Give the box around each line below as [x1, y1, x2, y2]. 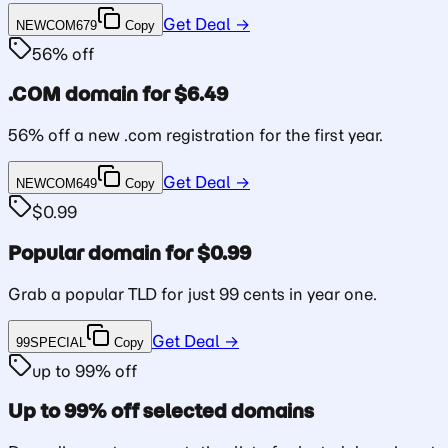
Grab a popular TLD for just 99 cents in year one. [8, 283, 377, 304]
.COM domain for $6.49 [8, 82, 228, 107]
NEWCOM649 [16, 176, 97, 192]
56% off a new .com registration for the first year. [8, 125, 383, 146]
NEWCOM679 [16, 17, 97, 33]
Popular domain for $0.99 [8, 240, 251, 265]
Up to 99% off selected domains [8, 399, 314, 424]
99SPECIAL [16, 334, 86, 350]
